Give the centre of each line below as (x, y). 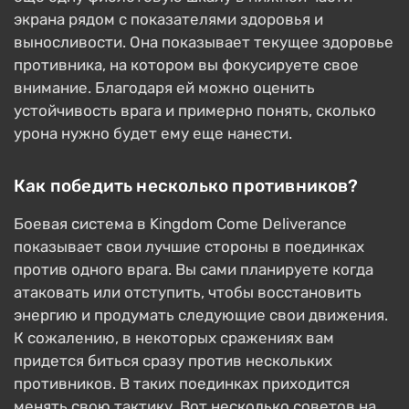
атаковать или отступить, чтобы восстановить (188, 292)
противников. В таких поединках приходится (182, 383)
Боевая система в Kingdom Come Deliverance (180, 224)
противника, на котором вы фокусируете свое (186, 65)
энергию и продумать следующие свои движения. (201, 315)
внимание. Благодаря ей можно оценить (164, 88)
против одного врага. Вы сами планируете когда (194, 269)
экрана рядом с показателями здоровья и (168, 19)
